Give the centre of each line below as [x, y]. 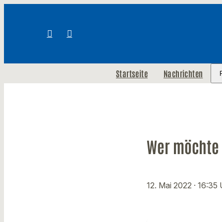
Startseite [132, 73]
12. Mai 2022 [170, 186]
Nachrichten [183, 73]
